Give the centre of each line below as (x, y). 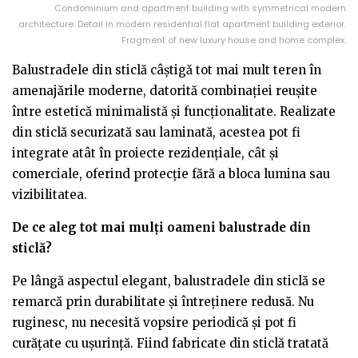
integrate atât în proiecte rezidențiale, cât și (145, 153)
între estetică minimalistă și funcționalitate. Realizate (174, 111)
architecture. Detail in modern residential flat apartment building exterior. (182, 24)
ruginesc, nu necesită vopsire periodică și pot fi (154, 322)
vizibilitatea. (50, 194)
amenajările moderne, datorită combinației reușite (165, 90)
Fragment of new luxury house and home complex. (234, 40)
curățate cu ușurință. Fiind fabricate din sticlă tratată (170, 343)
